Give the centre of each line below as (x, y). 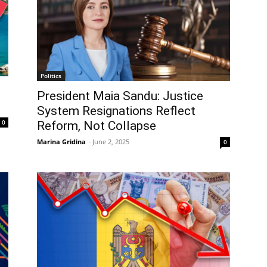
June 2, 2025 (111, 142)
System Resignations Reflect (116, 111)
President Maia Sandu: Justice (120, 96)
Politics (51, 76)
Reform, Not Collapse (97, 126)
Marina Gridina (61, 142)
